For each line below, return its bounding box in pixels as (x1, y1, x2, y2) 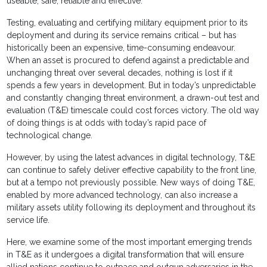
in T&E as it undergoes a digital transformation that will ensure (7, 250, 244, 260)
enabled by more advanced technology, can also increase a (7, 190, 238, 200)
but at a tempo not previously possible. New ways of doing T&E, (7, 178, 256, 188)
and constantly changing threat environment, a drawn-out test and (7, 93, 260, 103)
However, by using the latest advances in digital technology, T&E (7, 153, 256, 163)
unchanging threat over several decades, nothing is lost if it (7, 68, 233, 78)
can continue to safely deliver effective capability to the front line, (7, 165, 257, 175)
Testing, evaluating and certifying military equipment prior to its (7, 18, 249, 28)
